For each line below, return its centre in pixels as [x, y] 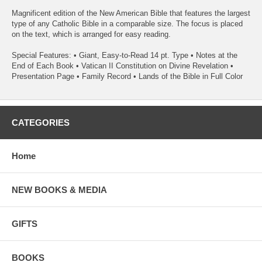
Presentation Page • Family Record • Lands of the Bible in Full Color [127, 76]
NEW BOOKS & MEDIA [59, 189]
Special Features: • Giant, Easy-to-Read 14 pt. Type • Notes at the [125, 55]
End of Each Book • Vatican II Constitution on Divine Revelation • [123, 65]
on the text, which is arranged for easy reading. [91, 34]
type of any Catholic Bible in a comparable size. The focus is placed [127, 23]
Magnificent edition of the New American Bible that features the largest [131, 13]
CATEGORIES [41, 122]
